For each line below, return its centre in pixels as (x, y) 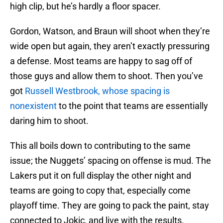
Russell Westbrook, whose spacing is (97, 91)
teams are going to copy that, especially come (100, 191)
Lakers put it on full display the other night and (101, 176)
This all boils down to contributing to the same (100, 146)
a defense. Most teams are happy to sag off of (101, 61)
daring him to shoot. (49, 121)
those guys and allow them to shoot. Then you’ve (107, 76)
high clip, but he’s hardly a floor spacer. (85, 6)
